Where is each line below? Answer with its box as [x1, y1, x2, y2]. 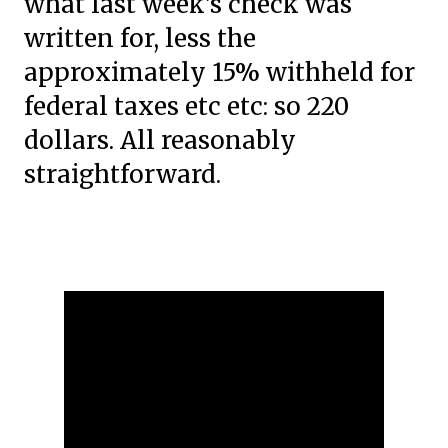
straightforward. [24, 159, 221, 190]
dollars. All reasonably [24, 125, 296, 156]
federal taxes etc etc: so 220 [24, 91, 349, 122]
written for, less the [24, 23, 256, 54]
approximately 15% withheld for [24, 57, 415, 88]
